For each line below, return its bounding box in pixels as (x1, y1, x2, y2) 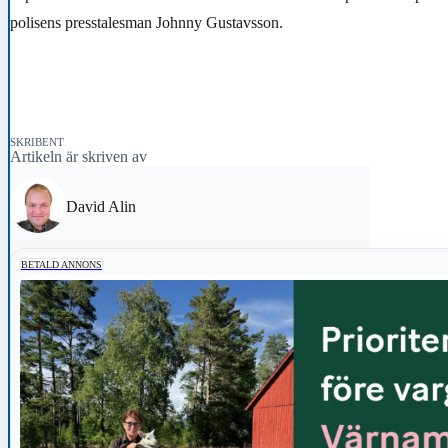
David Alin (66, 197, 136, 215)
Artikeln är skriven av (10, 147, 147, 165)
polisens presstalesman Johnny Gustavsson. (10, 13, 283, 31)
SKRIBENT (10, 135, 64, 148)
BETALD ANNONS (20, 258, 102, 270)
